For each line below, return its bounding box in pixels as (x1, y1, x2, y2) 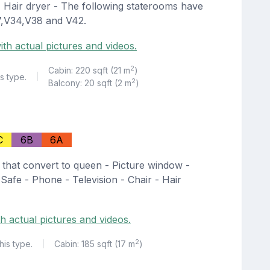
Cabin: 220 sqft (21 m (48, 65, 131, 76)
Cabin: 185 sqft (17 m (54, 239, 136, 250)
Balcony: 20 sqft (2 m (48, 78, 132, 89)
